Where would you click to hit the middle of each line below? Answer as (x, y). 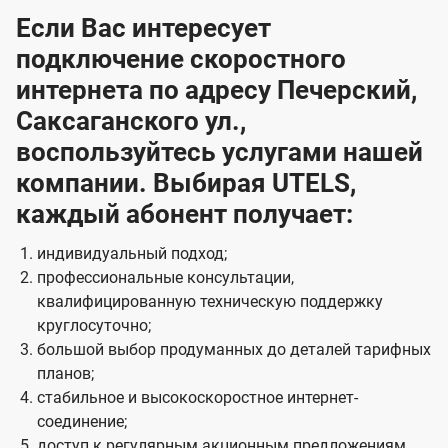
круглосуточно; (93, 326)
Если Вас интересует (143, 28)
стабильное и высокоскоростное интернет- (197, 398)
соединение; (81, 422)
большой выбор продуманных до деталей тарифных (233, 350)
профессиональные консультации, (165, 278)
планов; (65, 374)
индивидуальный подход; (131, 254)
